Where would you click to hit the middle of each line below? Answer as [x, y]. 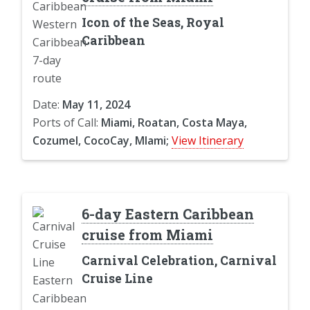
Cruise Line [117, 278]
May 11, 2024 [96, 104]
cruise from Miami [147, 234]
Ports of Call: [67, 122]
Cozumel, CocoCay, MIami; [101, 140]
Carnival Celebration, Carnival [179, 260]
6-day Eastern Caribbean [167, 213]
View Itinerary [208, 140]
